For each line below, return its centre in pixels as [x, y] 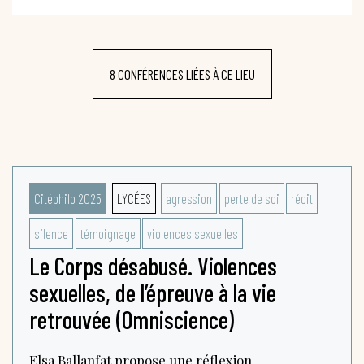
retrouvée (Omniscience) [132, 319]
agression [189, 198]
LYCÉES [134, 198]
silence [51, 233]
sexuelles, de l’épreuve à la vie [153, 292]
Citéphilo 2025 [68, 198]
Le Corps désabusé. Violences [153, 265]
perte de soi [251, 198]
